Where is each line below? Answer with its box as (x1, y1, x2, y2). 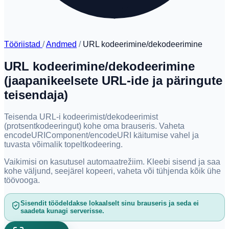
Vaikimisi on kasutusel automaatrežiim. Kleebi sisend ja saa (4, 157, 220, 166)
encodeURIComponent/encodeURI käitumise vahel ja (4, 130, 199, 140)
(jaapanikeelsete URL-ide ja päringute (4, 73, 222, 87)
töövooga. (4, 175, 40, 185)
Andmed (46, 40, 77, 49)
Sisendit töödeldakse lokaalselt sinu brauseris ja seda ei (20, 199, 199, 208)
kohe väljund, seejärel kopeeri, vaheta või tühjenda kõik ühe (4, 166, 221, 175)
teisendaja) (4, 87, 68, 102)
